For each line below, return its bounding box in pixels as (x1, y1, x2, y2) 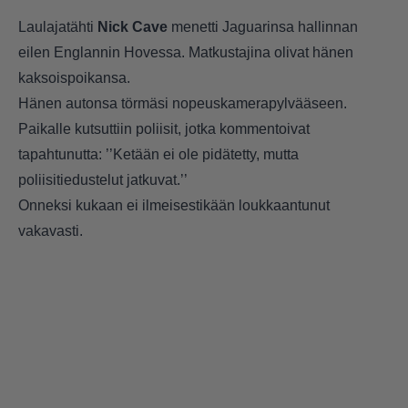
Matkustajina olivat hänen (189, 44, 353, 60)
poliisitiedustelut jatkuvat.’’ (18, 171, 188, 188)
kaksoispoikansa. (18, 69, 130, 86)
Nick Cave (97, 18, 168, 35)
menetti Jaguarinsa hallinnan (168, 18, 358, 35)
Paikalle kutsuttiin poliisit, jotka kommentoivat (18, 120, 310, 137)
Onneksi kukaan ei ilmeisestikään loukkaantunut (18, 197, 330, 213)
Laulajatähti (18, 18, 97, 35)
